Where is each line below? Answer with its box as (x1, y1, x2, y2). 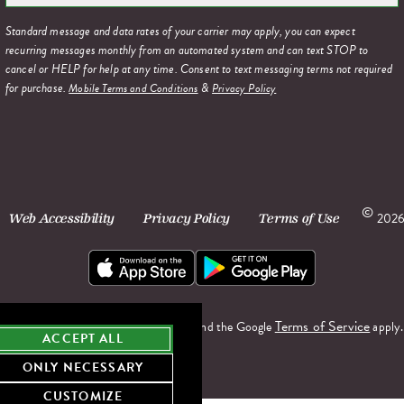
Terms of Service (274, 316, 371, 338)
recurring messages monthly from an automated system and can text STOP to (5, 41, 369, 60)
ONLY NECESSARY (22, 358, 144, 377)
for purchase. (5, 78, 69, 98)
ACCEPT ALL (42, 329, 124, 348)
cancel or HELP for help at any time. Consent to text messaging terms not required (5, 60, 392, 79)
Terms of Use (258, 210, 340, 227)
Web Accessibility (9, 210, 115, 227)
